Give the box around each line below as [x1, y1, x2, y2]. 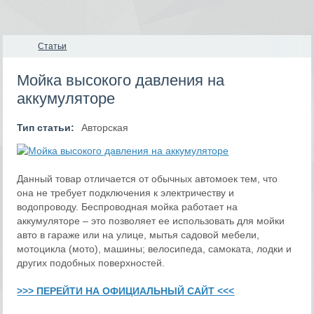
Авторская [81, 122, 129, 133]
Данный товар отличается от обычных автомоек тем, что [17, 173, 278, 184]
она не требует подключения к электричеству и [17, 187, 235, 198]
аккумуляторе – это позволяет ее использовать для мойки [17, 215, 285, 226]
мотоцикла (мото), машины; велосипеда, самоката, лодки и [17, 243, 292, 254]
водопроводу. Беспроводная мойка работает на [17, 201, 238, 212]
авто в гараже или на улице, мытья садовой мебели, [17, 229, 260, 240]
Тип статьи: [17, 122, 75, 133]
